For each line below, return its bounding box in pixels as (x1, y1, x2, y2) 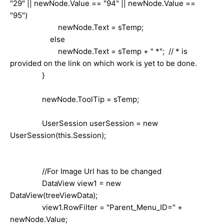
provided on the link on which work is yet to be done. (10, 58, 197, 68)
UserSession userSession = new (10, 118, 158, 128)
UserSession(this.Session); (10, 130, 106, 140)
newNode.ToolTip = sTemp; (10, 94, 139, 104)
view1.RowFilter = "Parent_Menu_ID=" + (10, 202, 182, 212)
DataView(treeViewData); (10, 190, 97, 200)
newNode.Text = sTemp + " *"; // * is (10, 46, 187, 56)
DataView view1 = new (10, 178, 121, 188)
